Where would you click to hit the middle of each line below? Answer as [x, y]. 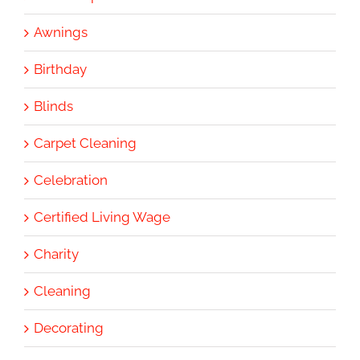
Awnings [61, 32]
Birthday [60, 69]
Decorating [69, 327]
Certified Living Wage [102, 217]
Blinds [53, 106]
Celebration [71, 180]
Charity [56, 254]
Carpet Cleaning [85, 143]
